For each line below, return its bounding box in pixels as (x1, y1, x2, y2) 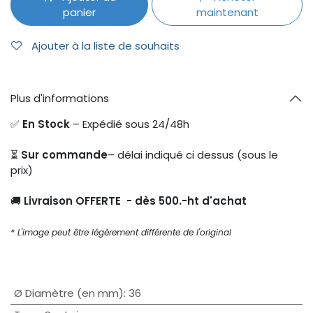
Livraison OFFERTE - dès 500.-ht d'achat (24, 194, 249, 209)
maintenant (196, 4, 259, 20)
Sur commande (21, 147, 108, 163)
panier (63, 4, 96, 20)
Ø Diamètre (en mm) (13, 286, 124, 301)
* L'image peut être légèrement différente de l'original (10, 226, 231, 239)
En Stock (22, 117, 73, 132)
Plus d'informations (10, 91, 109, 106)
